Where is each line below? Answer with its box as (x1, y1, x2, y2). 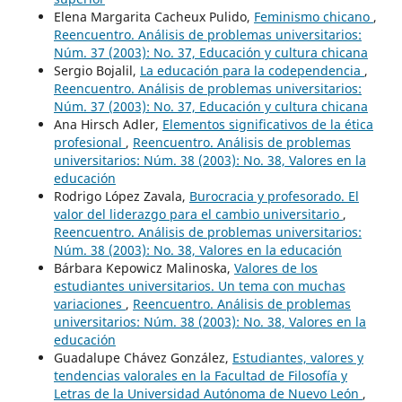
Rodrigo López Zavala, (53, 188, 189, 205)
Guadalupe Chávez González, (53, 349, 232, 367)
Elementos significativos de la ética (162, 116, 373, 134)
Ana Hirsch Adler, (53, 116, 162, 134)
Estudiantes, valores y (232, 349, 363, 367)
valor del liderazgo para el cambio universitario (53, 205, 343, 223)
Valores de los (233, 259, 318, 277)
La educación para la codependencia (139, 62, 364, 80)
